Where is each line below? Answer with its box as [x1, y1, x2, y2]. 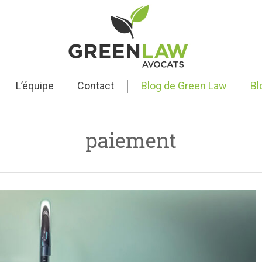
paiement [85, 126, 177, 153]
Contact [77, 80, 114, 92]
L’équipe [15, 80, 54, 92]
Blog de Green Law [140, 80, 227, 92]
